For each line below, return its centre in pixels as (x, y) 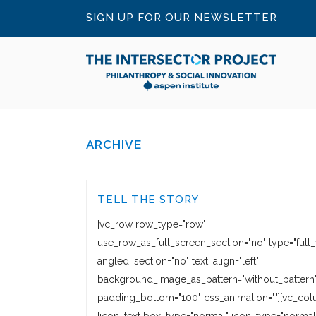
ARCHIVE (114, 145)
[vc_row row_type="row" (152, 224)
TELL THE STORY (148, 200)
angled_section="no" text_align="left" (178, 261)
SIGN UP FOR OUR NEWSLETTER (182, 18)
